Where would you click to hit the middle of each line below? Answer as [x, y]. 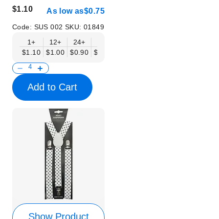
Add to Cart [52, 87]
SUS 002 [49, 27]
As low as [65, 11]
